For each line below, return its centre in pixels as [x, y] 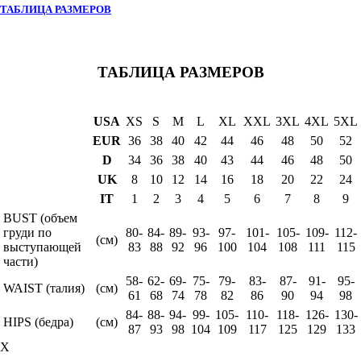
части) [21, 261]
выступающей [42, 247]
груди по [27, 232]
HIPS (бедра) [38, 322]
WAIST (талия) [44, 288]
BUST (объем [40, 218]
